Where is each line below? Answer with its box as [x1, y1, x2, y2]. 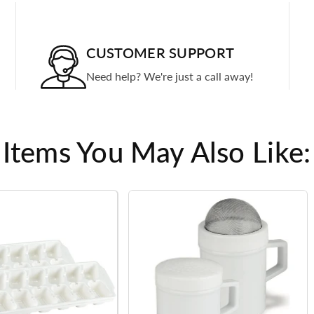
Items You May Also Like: [3, 135, 311, 169]
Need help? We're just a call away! [86, 69, 254, 83]
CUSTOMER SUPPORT [86, 43, 235, 61]
